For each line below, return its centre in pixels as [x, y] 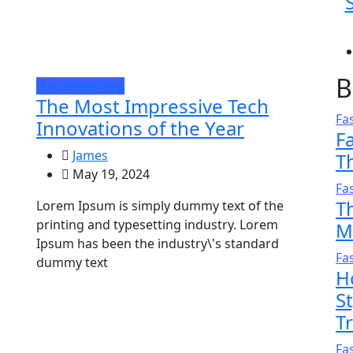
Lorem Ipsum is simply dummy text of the [160, 206]
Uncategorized [80, 86]
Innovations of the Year [140, 128]
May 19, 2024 [110, 175]
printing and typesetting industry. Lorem [157, 225]
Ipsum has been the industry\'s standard [158, 244]
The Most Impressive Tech [152, 106]
